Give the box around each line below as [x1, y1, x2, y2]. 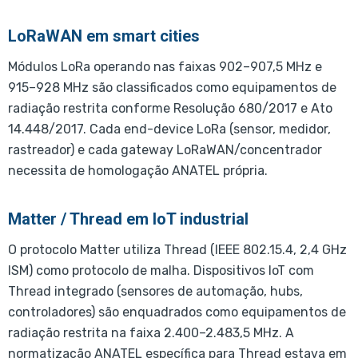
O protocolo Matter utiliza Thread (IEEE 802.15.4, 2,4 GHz [8, 241, 347, 257]
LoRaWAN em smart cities [8, 26, 200, 46]
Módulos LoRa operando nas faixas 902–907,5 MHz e [8, 58, 322, 74]
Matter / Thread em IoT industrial [8, 209, 249, 229]
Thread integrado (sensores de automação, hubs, [8, 283, 303, 299]
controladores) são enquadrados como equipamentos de [8, 304, 346, 320]
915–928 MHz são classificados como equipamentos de [8, 79, 336, 95]
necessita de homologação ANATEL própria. [8, 162, 268, 178]
